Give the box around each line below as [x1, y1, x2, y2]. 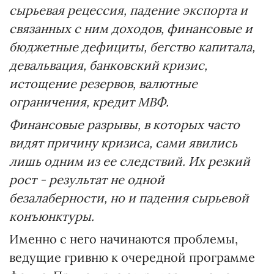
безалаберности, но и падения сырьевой [9, 190, 249, 206]
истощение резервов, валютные [9, 76, 198, 92]
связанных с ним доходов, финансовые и [9, 21, 253, 37]
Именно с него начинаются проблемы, [9, 231, 238, 247]
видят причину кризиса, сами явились [9, 135, 237, 151]
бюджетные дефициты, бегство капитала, [9, 39, 255, 55]
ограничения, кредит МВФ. [9, 94, 169, 110]
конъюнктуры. [9, 209, 94, 224]
